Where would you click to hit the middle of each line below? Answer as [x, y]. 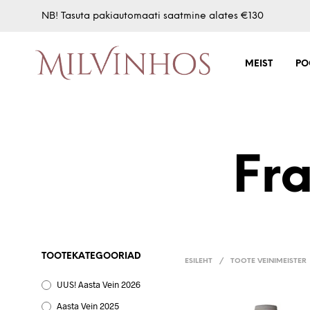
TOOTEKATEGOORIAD [91, 256]
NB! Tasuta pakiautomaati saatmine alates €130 [153, 16]
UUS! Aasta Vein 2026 [99, 284]
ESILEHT [199, 262]
